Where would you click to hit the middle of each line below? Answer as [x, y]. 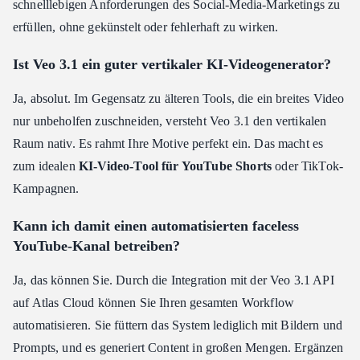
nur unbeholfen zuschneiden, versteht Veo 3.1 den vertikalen [170, 121]
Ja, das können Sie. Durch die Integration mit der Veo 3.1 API [174, 280]
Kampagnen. [46, 189]
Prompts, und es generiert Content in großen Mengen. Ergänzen [178, 348]
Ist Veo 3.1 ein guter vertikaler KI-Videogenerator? [172, 65]
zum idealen [46, 166]
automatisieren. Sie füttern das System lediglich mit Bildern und [178, 325]
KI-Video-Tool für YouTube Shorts [175, 166]
